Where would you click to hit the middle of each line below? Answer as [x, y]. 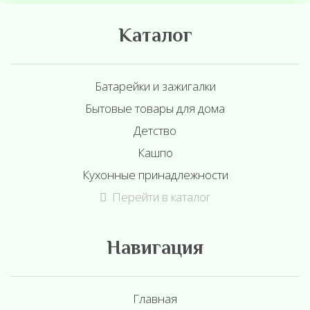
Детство [155, 130]
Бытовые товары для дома [155, 108]
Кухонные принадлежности [155, 175]
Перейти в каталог [161, 197]
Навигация [155, 249]
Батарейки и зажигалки [155, 86]
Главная [155, 299]
